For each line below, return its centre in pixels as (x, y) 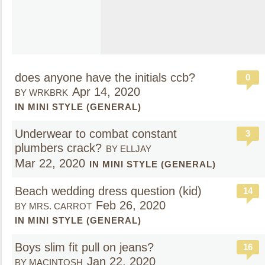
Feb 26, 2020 (131, 205)
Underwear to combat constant (96, 134)
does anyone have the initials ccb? (105, 77)
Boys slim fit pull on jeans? (86, 247)
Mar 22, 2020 (50, 163)
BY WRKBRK (41, 93)
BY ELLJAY (129, 149)
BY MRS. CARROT (53, 206)
